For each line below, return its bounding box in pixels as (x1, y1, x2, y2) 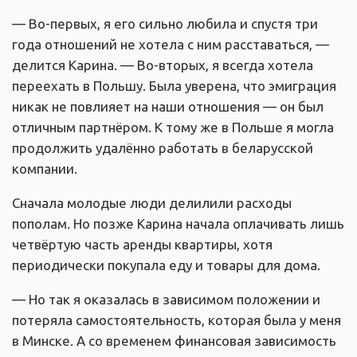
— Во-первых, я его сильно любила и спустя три (12, 15, 318, 31)
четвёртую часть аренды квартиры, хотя (12, 236, 273, 252)
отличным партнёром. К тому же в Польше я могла (12, 119, 334, 135)
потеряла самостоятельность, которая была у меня (12, 312, 341, 328)
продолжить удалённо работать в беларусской (12, 139, 313, 155)
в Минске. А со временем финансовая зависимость (12, 332, 336, 348)
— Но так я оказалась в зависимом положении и (12, 291, 320, 307)
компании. (12, 160, 77, 176)
